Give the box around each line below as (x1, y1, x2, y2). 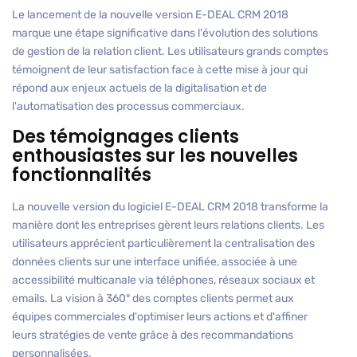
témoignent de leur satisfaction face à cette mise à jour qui (12, 63, 308, 77)
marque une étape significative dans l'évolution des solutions (12, 26, 318, 41)
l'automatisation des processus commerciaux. (12, 100, 245, 114)
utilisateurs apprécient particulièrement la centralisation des (12, 237, 315, 251)
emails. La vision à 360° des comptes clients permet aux (12, 292, 294, 306)
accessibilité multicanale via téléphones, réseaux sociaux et (12, 273, 315, 288)
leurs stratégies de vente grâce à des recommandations (12, 328, 293, 343)
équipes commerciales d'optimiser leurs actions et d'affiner (12, 310, 308, 324)
